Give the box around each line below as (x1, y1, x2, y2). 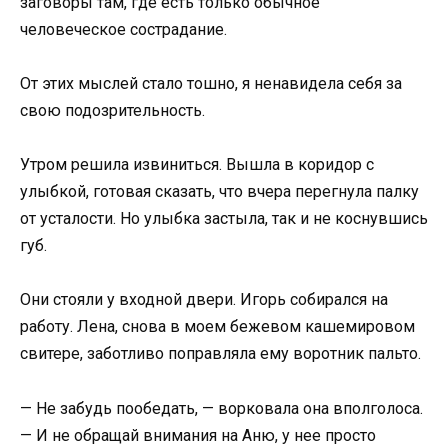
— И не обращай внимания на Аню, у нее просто (20, 425, 376, 445)
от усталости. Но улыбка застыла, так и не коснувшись (20, 209, 428, 229)
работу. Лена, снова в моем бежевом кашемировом (20, 317, 415, 337)
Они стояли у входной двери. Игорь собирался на (20, 290, 388, 310)
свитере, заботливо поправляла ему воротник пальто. (20, 344, 421, 364)
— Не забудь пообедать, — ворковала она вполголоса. (20, 398, 423, 418)
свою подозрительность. (20, 100, 205, 120)
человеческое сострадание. (20, 19, 227, 39)
